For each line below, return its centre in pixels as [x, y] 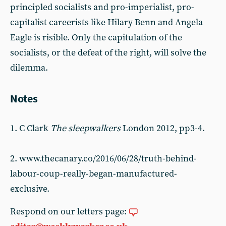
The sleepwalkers [86, 128]
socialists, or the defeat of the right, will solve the [108, 53]
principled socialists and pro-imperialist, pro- [102, 7]
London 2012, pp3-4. [163, 128]
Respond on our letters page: [69, 212]
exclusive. [30, 189]
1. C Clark [30, 128]
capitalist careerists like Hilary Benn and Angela [106, 22]
